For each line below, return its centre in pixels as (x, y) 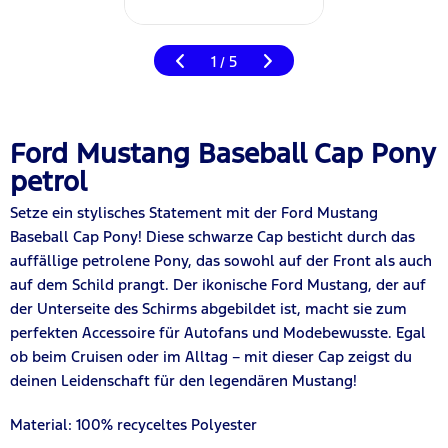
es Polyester (214, 424)
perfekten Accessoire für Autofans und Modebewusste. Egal (218, 332)
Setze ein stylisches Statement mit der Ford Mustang (194, 212)
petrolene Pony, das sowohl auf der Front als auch (257, 260)
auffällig (40, 260)
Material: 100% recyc (81, 424)
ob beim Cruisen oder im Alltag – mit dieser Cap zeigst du (211, 356)
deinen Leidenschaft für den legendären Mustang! (183, 380)
